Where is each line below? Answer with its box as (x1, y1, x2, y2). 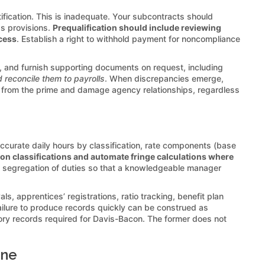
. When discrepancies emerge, (105, 73, 224, 83)
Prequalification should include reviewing (53, 22, 221, 33)
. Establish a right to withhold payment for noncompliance (17, 33, 240, 44)
